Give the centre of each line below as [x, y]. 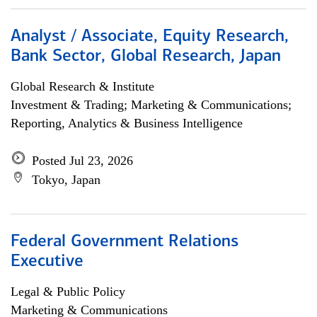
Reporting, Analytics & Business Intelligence [127, 123]
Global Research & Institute [82, 86]
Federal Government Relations [125, 242]
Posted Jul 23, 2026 [82, 161]
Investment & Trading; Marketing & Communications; [151, 105]
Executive [47, 262]
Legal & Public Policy [68, 292]
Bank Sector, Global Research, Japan [146, 57]
